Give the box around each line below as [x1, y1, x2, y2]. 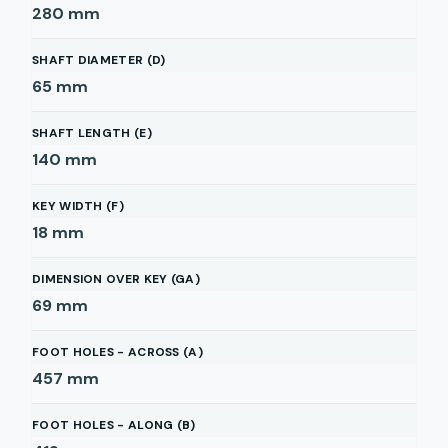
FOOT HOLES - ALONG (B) [32, 417, 196, 433]
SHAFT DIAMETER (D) [32, 52, 166, 68]
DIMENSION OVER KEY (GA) [32, 271, 200, 287]
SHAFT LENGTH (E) [32, 125, 152, 141]
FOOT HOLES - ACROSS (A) [32, 344, 203, 360]
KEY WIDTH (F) [32, 198, 124, 214]
